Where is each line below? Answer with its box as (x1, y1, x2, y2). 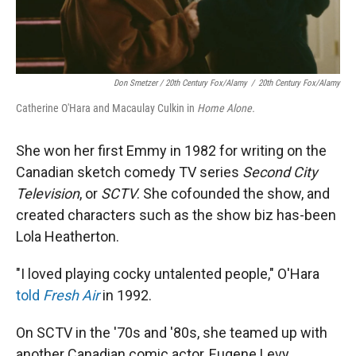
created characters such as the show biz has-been (16, 207, 336, 223)
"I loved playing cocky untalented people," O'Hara (16, 265, 319, 282)
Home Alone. (197, 102, 255, 114)
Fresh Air (43, 287, 99, 304)
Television (16, 185, 79, 202)
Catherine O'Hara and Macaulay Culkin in (16, 102, 197, 114)
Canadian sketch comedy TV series (16, 164, 242, 180)
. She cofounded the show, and (137, 185, 330, 202)
